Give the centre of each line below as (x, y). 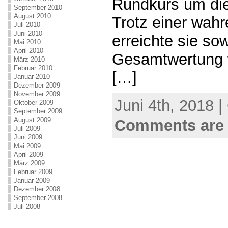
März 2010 (29, 59)
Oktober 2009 (33, 103)
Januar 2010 (32, 77)
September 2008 (38, 198)
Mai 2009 (27, 146)
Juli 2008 (27, 206)
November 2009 (37, 94)
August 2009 (32, 120)
